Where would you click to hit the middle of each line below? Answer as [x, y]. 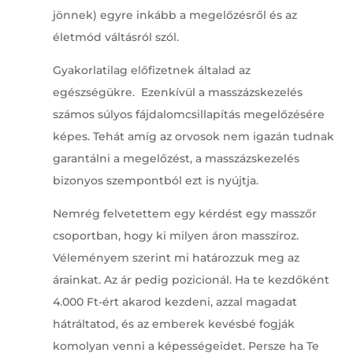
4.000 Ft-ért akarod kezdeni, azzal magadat [175, 301]
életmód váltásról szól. [115, 37]
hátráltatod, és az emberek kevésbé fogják [173, 323]
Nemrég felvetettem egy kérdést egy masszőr [184, 213]
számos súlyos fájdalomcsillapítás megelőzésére [188, 114]
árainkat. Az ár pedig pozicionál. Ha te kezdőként [191, 279]
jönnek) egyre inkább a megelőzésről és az [175, 15]
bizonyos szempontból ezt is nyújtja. [155, 180]
